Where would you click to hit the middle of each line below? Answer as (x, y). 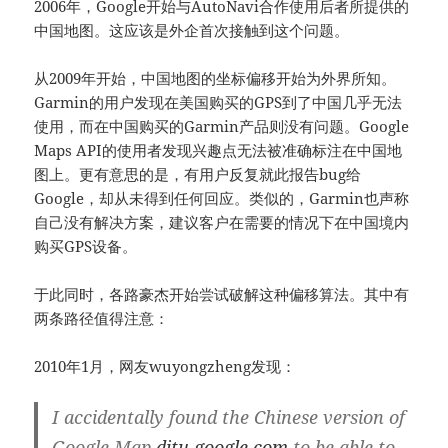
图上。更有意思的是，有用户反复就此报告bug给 (198, 174)
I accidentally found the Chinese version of (229, 417)
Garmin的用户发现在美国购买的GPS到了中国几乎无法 (218, 102)
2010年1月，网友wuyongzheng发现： (165, 366)
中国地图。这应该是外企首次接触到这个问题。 (192, 30)
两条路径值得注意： (102, 318)
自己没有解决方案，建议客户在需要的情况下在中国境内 (222, 222)
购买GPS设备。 (86, 246)
